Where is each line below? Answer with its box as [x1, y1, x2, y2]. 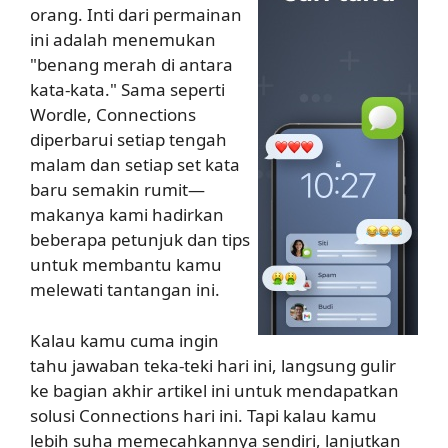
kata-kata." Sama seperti [30, 78, 225, 101]
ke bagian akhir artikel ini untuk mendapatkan [30, 378, 399, 402]
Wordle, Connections [30, 103, 196, 126]
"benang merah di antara [30, 53, 233, 76]
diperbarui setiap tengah [30, 128, 227, 151]
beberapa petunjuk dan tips [30, 228, 250, 251]
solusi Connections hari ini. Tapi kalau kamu [30, 403, 377, 427]
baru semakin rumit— [30, 178, 205, 201]
